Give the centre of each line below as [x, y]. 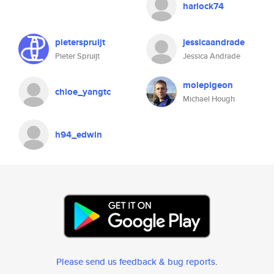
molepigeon [208, 85]
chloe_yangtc [83, 92]
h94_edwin [79, 135]
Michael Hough [209, 99]
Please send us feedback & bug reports [136, 261]
